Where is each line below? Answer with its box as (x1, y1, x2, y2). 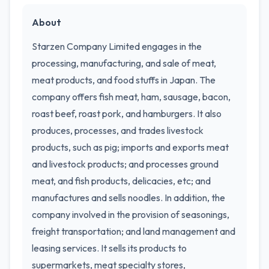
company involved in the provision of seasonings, (32, 208, 229, 220)
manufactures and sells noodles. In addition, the (32, 192, 225, 204)
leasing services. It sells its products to (32, 242, 187, 254)
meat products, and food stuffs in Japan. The (32, 74, 216, 86)
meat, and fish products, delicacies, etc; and (32, 175, 211, 187)
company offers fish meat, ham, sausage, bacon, (32, 91, 231, 103)
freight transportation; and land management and (32, 225, 235, 237)
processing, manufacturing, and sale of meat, (32, 57, 216, 69)
